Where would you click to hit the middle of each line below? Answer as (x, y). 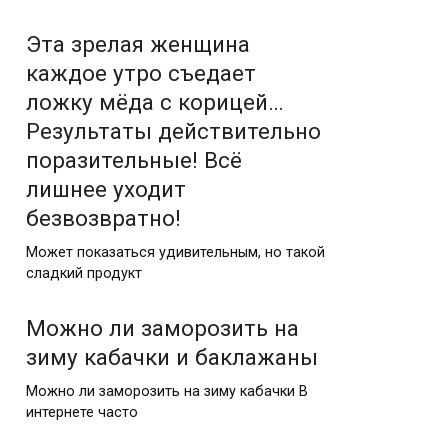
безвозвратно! (103, 218)
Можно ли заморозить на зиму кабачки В (167, 391)
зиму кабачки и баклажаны (172, 356)
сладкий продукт (84, 273)
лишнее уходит (106, 189)
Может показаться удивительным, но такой (175, 252)
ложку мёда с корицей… (155, 102)
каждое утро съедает (141, 73)
